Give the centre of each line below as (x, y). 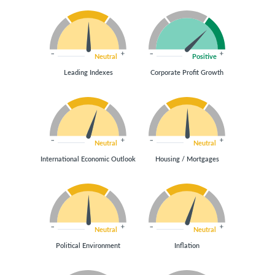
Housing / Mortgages (187, 159)
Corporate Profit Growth (187, 72)
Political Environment (88, 245)
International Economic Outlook (88, 159)
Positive (204, 56)
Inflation (187, 245)
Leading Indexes (88, 72)
